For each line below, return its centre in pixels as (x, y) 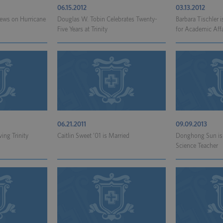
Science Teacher (197, 146)
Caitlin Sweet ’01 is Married (93, 136)
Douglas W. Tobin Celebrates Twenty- (107, 20)
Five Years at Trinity (82, 30)
